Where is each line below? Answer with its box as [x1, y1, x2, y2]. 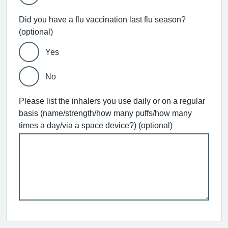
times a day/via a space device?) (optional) [19, 121, 173, 129]
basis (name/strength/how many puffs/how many [19, 109, 192, 117]
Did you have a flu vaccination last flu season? [19, 15, 186, 23]
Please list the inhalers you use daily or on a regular [19, 97, 205, 105]
